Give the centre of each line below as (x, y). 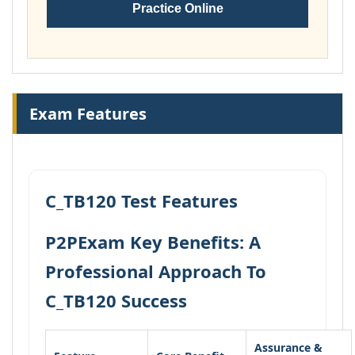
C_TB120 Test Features (141, 200)
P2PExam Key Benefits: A (153, 242)
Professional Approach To (156, 271)
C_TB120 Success (116, 300)
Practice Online (177, 8)
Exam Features (88, 114)
